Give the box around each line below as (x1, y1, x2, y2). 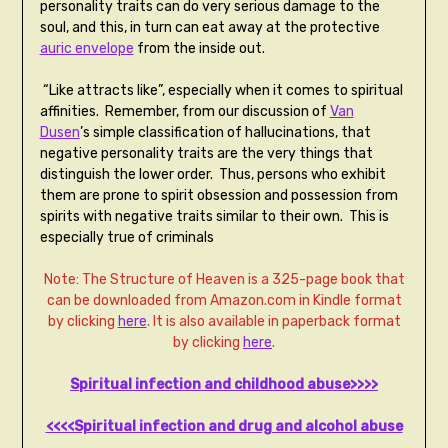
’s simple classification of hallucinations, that (79, 124, 371, 142)
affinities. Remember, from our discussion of (39, 103, 330, 121)
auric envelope (39, 40, 134, 58)
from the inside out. (133, 40, 271, 58)
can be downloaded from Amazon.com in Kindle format (46, 292, 402, 310)
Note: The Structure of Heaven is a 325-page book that (43, 271, 405, 289)
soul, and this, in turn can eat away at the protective (39, 19, 380, 37)
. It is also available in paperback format (146, 313, 401, 331)
